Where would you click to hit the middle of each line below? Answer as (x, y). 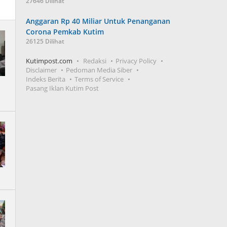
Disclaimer (42, 70)
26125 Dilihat (45, 41)
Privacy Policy (136, 61)
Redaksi (95, 61)
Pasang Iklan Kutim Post (63, 88)
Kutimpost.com (49, 61)
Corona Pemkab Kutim (65, 32)
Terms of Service (99, 79)
